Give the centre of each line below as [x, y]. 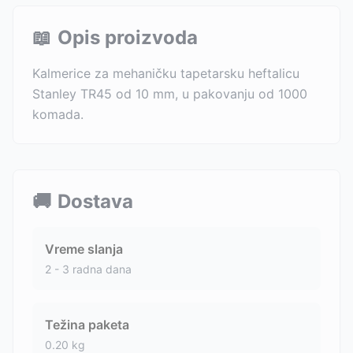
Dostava [95, 201]
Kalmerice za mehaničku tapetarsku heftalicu [166, 73]
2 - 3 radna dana [88, 269]
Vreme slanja [84, 249]
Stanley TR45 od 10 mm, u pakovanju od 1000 [170, 94]
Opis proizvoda [128, 37]
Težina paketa [87, 325]
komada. [58, 114]
